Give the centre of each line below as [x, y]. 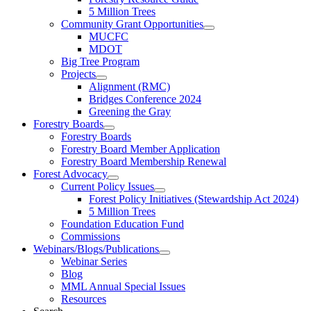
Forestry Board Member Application [141, 149]
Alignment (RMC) [129, 86]
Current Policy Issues [108, 186]
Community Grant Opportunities [132, 24]
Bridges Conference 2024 [145, 99]
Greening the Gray [130, 111]
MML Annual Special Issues [123, 286]
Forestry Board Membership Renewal [144, 161]
